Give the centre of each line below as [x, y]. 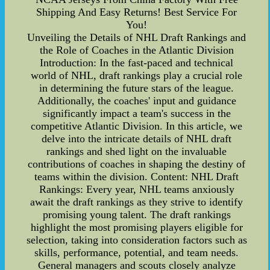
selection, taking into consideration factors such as [137, 240]
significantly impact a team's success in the [137, 113]
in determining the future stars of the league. [137, 88]
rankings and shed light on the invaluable [137, 151]
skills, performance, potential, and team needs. [137, 253]
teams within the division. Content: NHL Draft [137, 177]
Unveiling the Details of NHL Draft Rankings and [137, 37]
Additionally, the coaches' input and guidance [137, 101]
